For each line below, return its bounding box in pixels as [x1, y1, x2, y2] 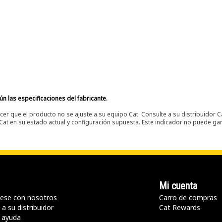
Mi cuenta [159, 180, 197, 192]
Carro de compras [159, 193, 217, 202]
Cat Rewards [159, 203, 200, 212]
